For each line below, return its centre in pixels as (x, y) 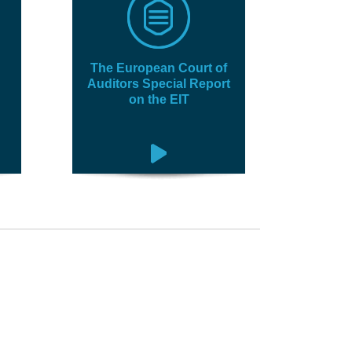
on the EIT (159, 99)
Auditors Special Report (159, 84)
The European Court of (159, 68)
